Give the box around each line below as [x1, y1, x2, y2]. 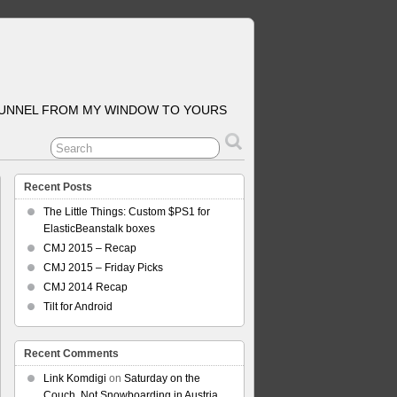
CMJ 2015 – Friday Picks [43, 261, 163, 274]
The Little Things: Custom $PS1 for [43, 206, 210, 218]
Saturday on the [124, 372, 200, 385]
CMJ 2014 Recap [43, 281, 128, 293]
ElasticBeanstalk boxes [43, 222, 155, 235]
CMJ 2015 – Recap [43, 242, 136, 254]
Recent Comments [24, 347, 119, 360]
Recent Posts [24, 181, 92, 193]
